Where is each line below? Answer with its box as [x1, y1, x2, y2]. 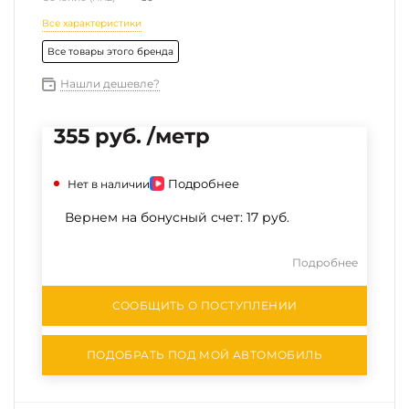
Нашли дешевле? [60, 77, 160, 90]
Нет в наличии [68, 177, 150, 191]
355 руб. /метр [54, 123, 210, 149]
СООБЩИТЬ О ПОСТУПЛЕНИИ [111, 299, 298, 312]
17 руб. [246, 209, 289, 225]
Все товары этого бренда [47, 46, 173, 58]
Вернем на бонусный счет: [65, 209, 246, 225]
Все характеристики [42, 17, 142, 29]
